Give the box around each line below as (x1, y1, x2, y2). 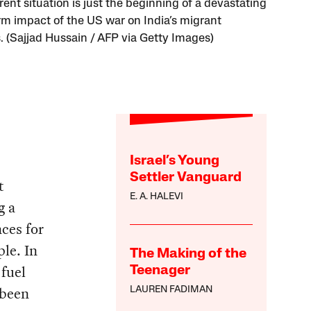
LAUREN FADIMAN (130, 285, 213, 296)
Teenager (130, 264, 191, 278)
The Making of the (130, 247, 247, 262)
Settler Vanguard (130, 171, 242, 185)
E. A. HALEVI (130, 192, 184, 203)
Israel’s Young (130, 154, 220, 169)
